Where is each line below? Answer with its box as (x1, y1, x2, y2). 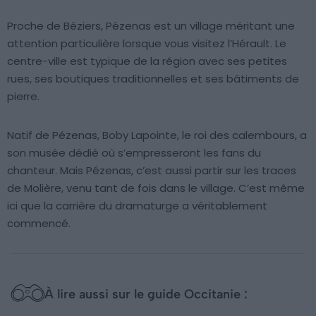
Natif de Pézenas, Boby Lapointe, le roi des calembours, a (7, 127, 307, 142)
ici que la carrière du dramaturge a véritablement (7, 197, 267, 213)
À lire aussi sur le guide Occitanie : (44, 286, 248, 302)
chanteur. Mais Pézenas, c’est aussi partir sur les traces (7, 162, 296, 178)
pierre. (7, 88, 39, 104)
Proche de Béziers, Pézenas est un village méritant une (7, 18, 295, 33)
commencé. (7, 215, 71, 231)
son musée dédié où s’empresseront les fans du (7, 145, 261, 160)
